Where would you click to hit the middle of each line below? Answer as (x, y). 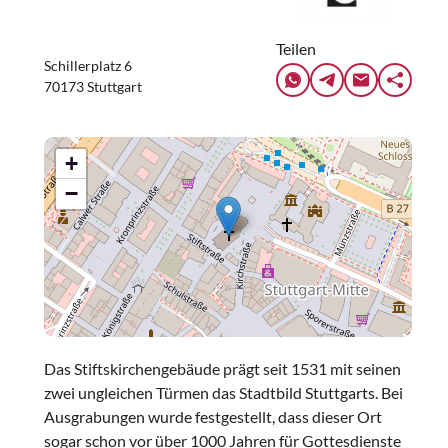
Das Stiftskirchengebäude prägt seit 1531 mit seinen (222, 368)
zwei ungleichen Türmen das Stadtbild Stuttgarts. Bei (223, 392)
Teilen (296, 48)
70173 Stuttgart (93, 86)
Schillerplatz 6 (88, 65)
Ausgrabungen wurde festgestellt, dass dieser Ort (213, 416)
